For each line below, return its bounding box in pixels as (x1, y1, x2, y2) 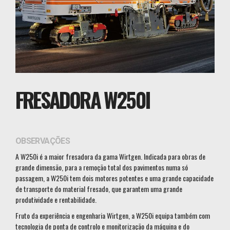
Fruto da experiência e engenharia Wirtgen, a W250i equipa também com (15, 210, 210, 221)
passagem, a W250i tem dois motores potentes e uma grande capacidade (15, 172, 214, 183)
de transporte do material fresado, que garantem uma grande (15, 183, 182, 194)
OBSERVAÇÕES (15, 136, 70, 146)
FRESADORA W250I (15, 84, 149, 115)
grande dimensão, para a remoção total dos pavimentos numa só (15, 162, 188, 172)
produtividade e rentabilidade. (15, 194, 97, 205)
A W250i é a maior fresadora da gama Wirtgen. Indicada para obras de (15, 151, 205, 162)
